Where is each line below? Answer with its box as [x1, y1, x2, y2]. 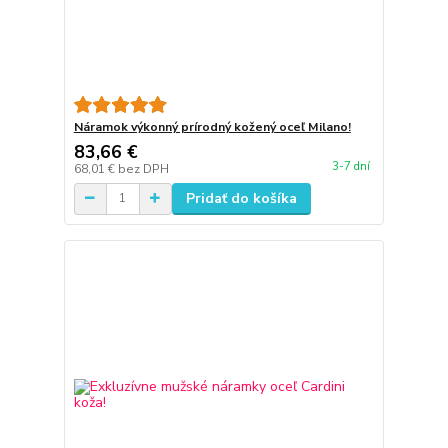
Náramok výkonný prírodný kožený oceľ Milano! [73, 118, 351, 135]
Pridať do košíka [185, 188, 297, 208]
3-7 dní [331, 159, 370, 175]
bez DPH [117, 160, 169, 177]
